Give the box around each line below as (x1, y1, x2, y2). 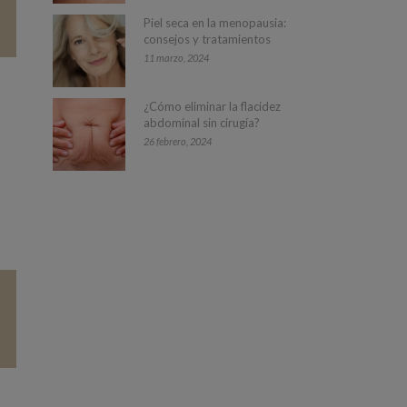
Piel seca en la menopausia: (144, 15, 287, 30)
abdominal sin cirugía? (144, 114, 261, 130)
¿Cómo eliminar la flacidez (144, 98, 282, 114)
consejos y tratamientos (144, 31, 272, 46)
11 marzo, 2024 (144, 51, 210, 64)
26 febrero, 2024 (144, 134, 213, 147)
